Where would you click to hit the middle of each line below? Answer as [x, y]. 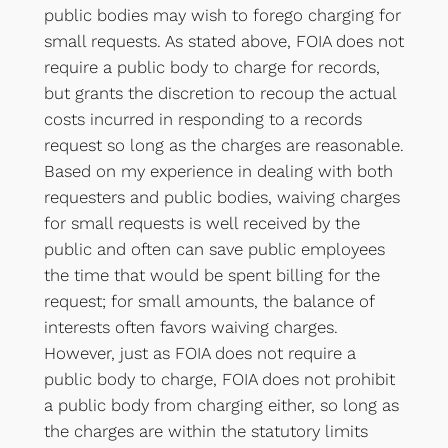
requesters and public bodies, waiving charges [221, 196]
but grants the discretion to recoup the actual [219, 92]
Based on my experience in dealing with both [218, 170]
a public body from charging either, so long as [221, 404]
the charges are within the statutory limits [205, 430]
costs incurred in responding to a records [202, 118]
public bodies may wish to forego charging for [222, 14]
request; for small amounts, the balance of [208, 300]
